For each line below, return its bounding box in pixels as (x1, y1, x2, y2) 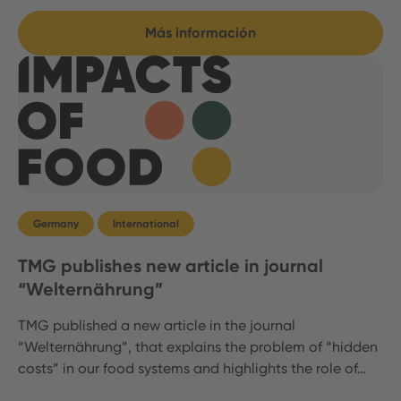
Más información (145, 24, 256, 42)
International (113, 217, 179, 230)
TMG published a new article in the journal (18, 316, 295, 334)
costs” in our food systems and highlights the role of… (18, 359, 366, 377)
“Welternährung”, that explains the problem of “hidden (18, 337, 378, 355)
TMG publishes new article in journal (18, 254, 323, 277)
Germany (33, 217, 79, 230)
